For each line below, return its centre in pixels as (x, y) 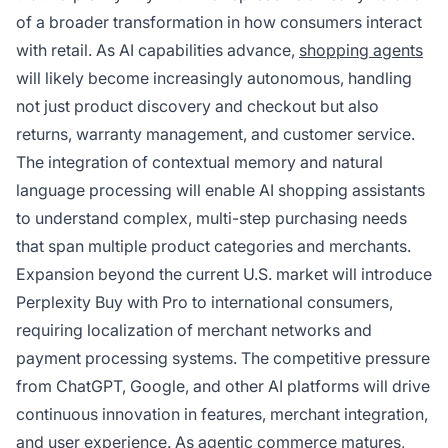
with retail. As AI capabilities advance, (157, 50)
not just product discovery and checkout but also (197, 106)
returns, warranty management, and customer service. (215, 134)
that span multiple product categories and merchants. (213, 246)
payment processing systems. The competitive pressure (223, 358)
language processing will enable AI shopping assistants (220, 190)
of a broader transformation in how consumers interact (219, 22)
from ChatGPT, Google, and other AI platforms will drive (223, 386)
